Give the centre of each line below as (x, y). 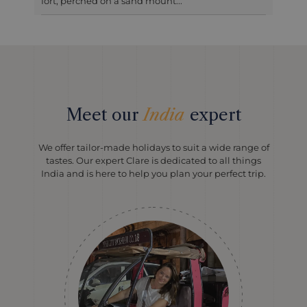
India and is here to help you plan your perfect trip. (153, 173)
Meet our (105, 115)
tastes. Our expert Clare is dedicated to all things (153, 160)
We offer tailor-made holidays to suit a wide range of (153, 147)
